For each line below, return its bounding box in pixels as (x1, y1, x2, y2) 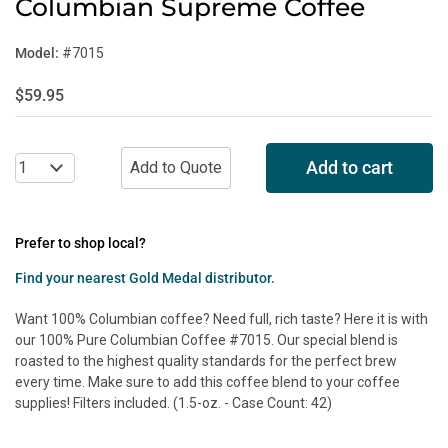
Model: (15, 45, 59, 61)
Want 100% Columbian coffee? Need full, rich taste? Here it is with (15, 311, 428, 327)
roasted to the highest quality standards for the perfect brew (15, 353, 397, 369)
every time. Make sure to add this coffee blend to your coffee (15, 374, 400, 390)
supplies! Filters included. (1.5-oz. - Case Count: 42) (15, 395, 332, 411)
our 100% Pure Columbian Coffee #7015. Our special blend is (15, 332, 398, 348)
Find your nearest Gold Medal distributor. (15, 270, 275, 286)
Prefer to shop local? (15, 235, 146, 251)
